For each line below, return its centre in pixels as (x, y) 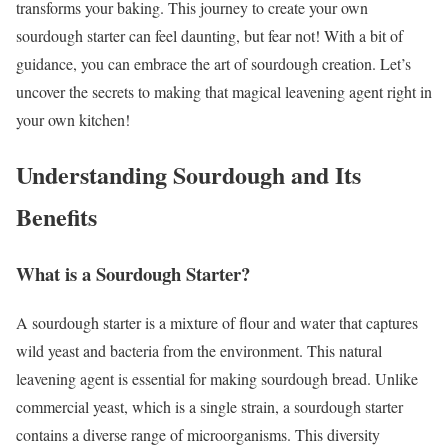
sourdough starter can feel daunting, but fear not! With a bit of (209, 35)
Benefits (56, 216)
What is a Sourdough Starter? (133, 273)
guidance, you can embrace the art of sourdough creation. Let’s (213, 63)
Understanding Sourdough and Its (188, 174)
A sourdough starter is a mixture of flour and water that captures (217, 322)
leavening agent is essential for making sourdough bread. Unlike (217, 378)
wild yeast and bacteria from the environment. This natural (199, 350)
